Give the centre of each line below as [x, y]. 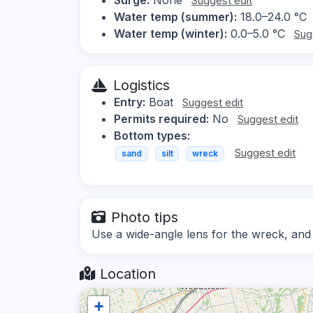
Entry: [130, 102]
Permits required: [161, 118]
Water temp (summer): [175, 16]
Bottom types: [152, 135]
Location [126, 274]
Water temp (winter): [170, 33]
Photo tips [145, 218]
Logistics [141, 85]
